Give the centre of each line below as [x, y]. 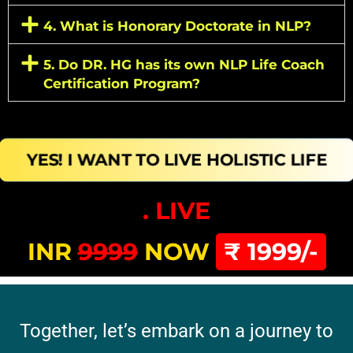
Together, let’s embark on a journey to [176, 331]
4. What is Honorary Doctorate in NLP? [177, 26]
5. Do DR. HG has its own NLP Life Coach [184, 64]
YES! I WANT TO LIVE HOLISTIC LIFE [176, 160]
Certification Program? [121, 83]
